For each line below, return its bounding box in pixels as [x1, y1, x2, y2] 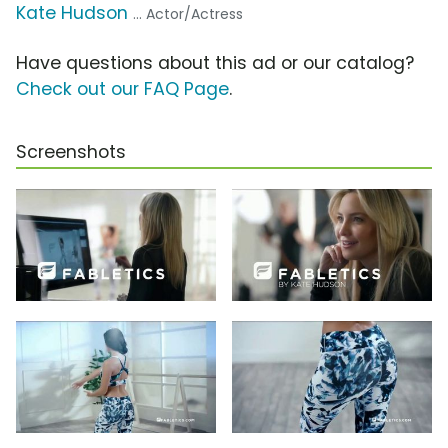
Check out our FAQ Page [16, 77, 229, 102]
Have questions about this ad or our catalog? [16, 51, 414, 76]
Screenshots [16, 140, 126, 165]
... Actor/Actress [133, 4, 243, 25]
